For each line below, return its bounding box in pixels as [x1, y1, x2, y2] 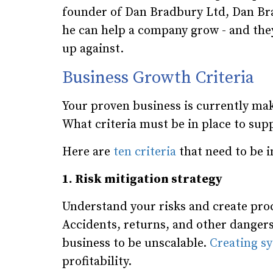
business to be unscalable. [62, 235, 210, 251]
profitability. [62, 253, 132, 269]
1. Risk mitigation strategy [62, 171, 225, 187]
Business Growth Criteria [62, 66, 254, 88]
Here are [62, 144, 113, 160]
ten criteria [113, 144, 176, 160]
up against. [62, 41, 124, 57]
